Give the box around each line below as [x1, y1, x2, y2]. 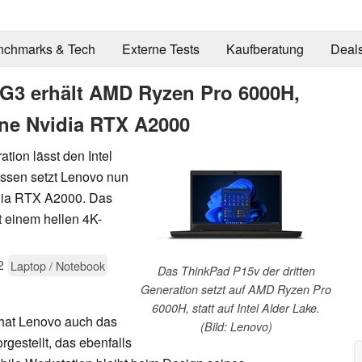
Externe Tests [121, 40, 200, 59]
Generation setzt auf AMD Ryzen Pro [141, 280, 331, 297]
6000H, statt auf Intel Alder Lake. [152, 299, 320, 316]
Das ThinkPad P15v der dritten [157, 262, 315, 279]
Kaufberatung [225, 40, 304, 59]
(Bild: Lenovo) [200, 318, 272, 335]
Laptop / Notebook [11, 256, 105, 274]
